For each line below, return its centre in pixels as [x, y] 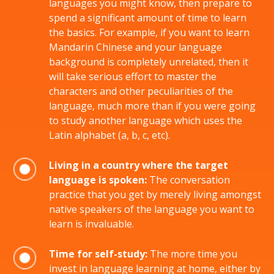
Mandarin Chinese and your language [135, 47]
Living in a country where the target [139, 165]
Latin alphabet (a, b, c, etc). [109, 135]
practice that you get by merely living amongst [155, 194]
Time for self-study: [98, 254]
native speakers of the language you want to [152, 209]
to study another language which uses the [146, 120]
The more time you [192, 254]
